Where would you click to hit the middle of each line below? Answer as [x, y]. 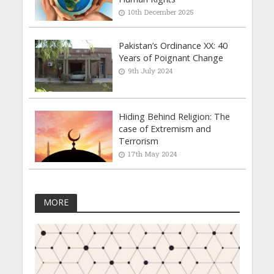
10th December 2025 [161, 12]
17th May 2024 [153, 154]
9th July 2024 [151, 70]
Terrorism [139, 141]
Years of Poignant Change [171, 57]
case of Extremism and [165, 128]
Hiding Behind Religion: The [175, 116]
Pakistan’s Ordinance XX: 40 [173, 45]
